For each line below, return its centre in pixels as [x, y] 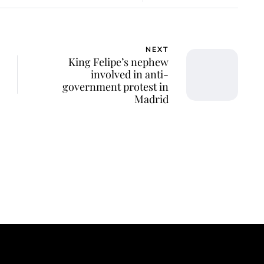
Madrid [151, 99]
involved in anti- [130, 75]
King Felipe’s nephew [118, 62]
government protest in [115, 87]
